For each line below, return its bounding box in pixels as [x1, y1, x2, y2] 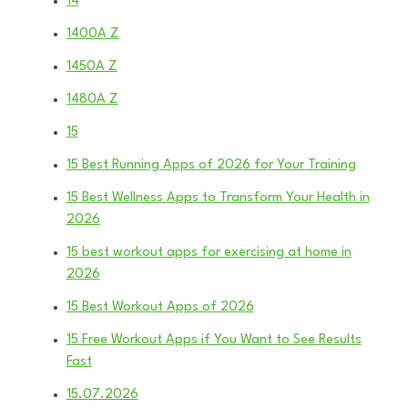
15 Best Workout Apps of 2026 [66, 300, 254, 314]
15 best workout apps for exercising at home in [66, 245, 352, 260]
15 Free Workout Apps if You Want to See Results [66, 332, 362, 347]
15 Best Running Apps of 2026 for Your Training [66, 158, 356, 172]
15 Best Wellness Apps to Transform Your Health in [66, 190, 370, 205]
